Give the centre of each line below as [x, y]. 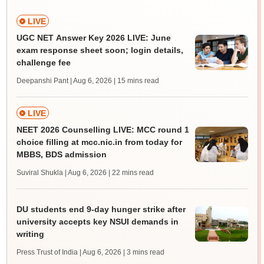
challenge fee [43, 63]
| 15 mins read [136, 81]
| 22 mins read [131, 173]
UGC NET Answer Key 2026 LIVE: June [93, 38]
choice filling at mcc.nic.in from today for [99, 142]
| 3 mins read [143, 253]
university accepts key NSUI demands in [97, 222]
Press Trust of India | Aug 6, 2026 [69, 253]
